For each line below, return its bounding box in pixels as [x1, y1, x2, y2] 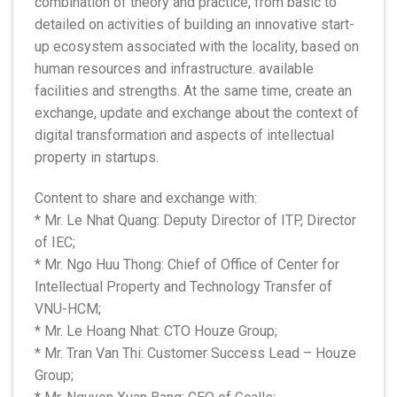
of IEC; [35, 233, 75, 251]
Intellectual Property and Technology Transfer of [35, 277, 332, 295]
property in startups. [35, 148, 159, 166]
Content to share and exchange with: [35, 189, 257, 206]
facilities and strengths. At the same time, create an [35, 82, 352, 99]
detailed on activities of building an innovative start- [35, 15, 354, 33]
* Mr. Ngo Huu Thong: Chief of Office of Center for [35, 255, 339, 273]
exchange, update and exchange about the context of [35, 104, 359, 121]
